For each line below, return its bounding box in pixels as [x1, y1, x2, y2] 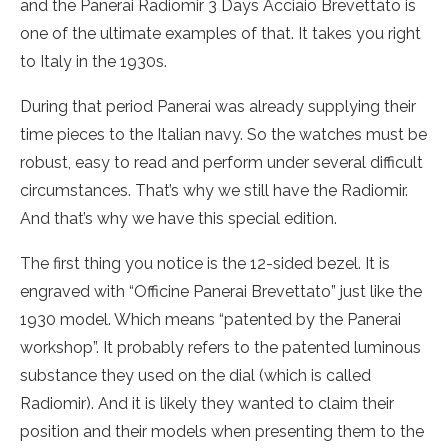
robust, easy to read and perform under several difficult [20, 153, 423, 172]
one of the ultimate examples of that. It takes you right [20, 24, 421, 43]
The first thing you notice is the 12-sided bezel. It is [20, 254, 390, 273]
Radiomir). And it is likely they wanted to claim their [20, 394, 394, 413]
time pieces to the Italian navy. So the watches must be [20, 125, 427, 144]
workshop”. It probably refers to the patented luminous [20, 338, 421, 357]
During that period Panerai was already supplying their [20, 97, 416, 116]
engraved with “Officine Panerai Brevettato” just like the [20, 282, 422, 301]
